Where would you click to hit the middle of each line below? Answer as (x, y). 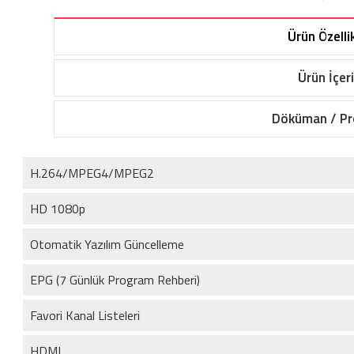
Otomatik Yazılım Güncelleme (107, 244)
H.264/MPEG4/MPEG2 (92, 173)
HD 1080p (58, 208)
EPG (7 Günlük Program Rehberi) (115, 279)
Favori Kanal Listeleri (85, 315)
